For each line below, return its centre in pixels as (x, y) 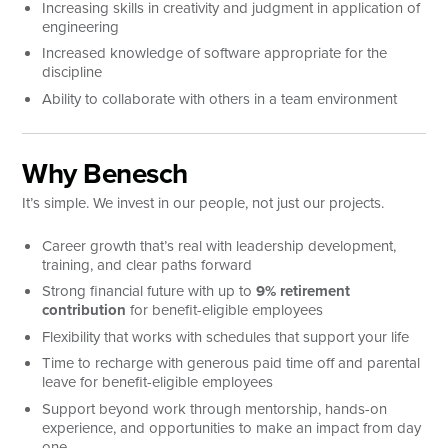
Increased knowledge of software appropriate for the (215, 53)
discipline (72, 72)
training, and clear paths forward (147, 264)
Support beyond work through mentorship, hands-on (215, 408)
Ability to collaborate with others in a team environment (220, 98)
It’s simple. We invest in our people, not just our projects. (203, 202)
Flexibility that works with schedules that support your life (226, 336)
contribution (84, 310)
